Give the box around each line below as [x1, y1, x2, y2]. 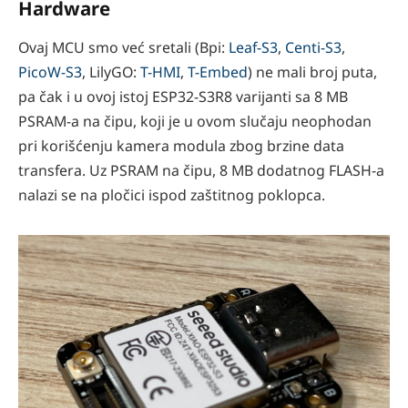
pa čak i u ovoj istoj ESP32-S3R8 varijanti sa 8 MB [18, 87, 348, 107]
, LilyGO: [82, 62, 140, 83]
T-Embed [188, 62, 248, 83]
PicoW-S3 [18, 62, 82, 83]
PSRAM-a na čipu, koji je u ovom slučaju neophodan [18, 111, 372, 132]
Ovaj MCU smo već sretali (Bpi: [18, 37, 229, 58]
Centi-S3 [285, 37, 342, 58]
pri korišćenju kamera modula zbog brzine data [18, 136, 344, 157]
